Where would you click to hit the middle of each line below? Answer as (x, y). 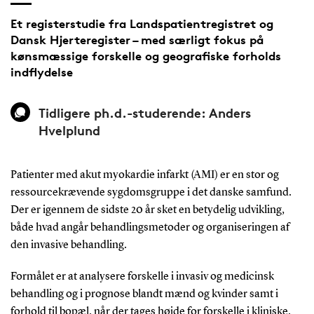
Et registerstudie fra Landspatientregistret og (142, 23)
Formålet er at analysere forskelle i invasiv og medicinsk (142, 277)
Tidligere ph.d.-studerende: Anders (144, 112)
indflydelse (41, 72)
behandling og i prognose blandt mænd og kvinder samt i (144, 294)
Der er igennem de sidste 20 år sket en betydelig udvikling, (147, 210)
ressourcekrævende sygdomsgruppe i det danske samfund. (151, 192)
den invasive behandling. (68, 245)
